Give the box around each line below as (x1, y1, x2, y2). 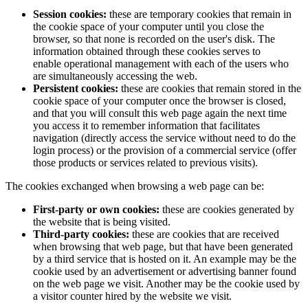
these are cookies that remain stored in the (118, 82, 301, 95)
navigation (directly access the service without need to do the (33, 132, 296, 144)
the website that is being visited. (33, 216, 170, 228)
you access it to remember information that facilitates (33, 120, 260, 132)
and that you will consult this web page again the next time (33, 107, 287, 120)
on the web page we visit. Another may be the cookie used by (33, 278, 300, 290)
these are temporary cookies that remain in (107, 8, 291, 21)
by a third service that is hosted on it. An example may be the (33, 253, 296, 265)
